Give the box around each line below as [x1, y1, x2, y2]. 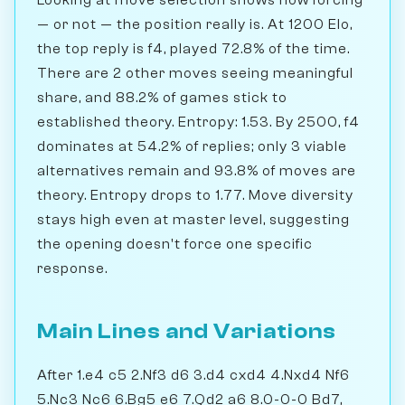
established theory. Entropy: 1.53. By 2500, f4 [37, 113, 360, 130]
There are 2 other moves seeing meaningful [37, 64, 353, 81]
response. [37, 259, 108, 277]
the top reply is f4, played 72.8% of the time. [37, 40, 350, 57]
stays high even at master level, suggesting [37, 211, 350, 228]
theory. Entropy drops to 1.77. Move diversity [37, 186, 353, 203]
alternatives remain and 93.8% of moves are [37, 162, 356, 179]
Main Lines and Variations [37, 318, 336, 344]
